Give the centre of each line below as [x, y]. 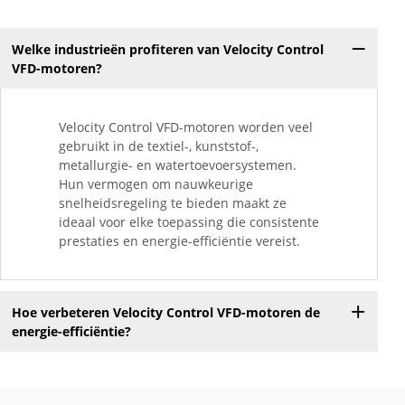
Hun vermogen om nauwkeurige [156, 184]
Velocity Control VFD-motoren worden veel [186, 127]
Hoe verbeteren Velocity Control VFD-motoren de [165, 312]
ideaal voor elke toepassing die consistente [189, 222]
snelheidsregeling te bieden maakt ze [173, 203]
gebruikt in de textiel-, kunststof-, [159, 146]
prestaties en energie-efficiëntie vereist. [179, 241]
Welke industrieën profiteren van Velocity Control [167, 49]
